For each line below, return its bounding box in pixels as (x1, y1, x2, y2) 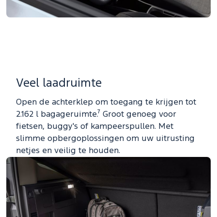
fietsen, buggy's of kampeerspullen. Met (16, 123, 173, 131)
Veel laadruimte (16, 78, 102, 89)
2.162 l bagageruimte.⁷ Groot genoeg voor (16, 111, 176, 119)
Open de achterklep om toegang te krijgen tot (16, 99, 196, 107)
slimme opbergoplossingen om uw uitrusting (16, 135, 195, 143)
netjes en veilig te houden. (16, 147, 120, 155)
